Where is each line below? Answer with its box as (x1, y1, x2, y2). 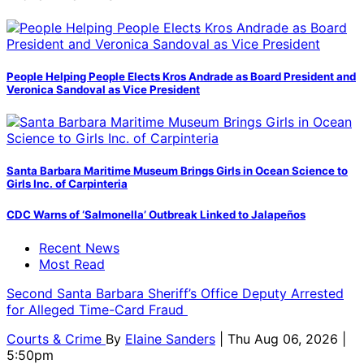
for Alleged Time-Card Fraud (6, 301, 188, 318)
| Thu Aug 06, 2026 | (219, 330, 346, 347)
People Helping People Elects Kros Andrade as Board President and (6, 69, 356, 83)
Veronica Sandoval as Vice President (6, 82, 200, 96)
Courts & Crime (6, 330, 106, 347)
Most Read (39, 255, 105, 272)
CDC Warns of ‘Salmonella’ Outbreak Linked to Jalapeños (6, 208, 305, 222)
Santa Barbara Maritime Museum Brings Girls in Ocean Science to (6, 164, 348, 178)
